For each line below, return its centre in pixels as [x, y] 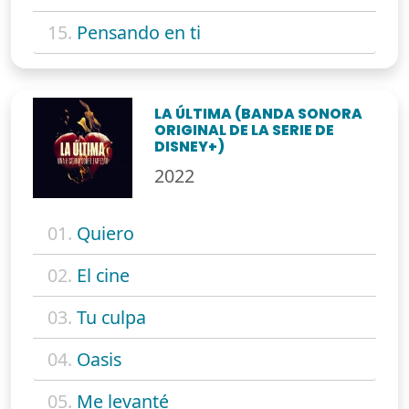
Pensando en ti [139, 33]
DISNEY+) [190, 147]
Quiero [105, 233]
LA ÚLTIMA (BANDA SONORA [259, 114]
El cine [103, 275]
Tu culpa [111, 317]
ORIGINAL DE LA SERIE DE [245, 131]
